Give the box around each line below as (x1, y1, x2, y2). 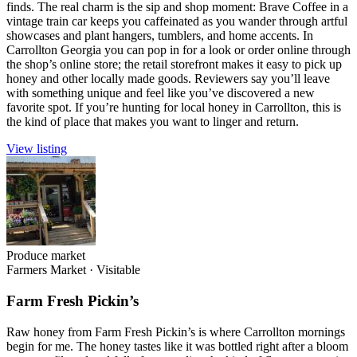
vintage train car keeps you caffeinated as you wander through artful (6, 14, 347, 29)
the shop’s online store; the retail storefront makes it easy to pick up (6, 57, 342, 72)
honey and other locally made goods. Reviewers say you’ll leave (6, 72, 330, 86)
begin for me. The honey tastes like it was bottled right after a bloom (6, 339, 348, 353)
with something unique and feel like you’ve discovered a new (6, 86, 315, 100)
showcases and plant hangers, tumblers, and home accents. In (6, 29, 313, 43)
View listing (6, 142, 67, 156)
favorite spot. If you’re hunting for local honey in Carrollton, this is (6, 100, 341, 115)
